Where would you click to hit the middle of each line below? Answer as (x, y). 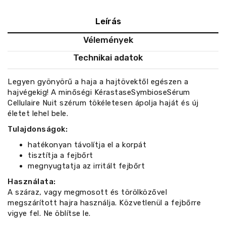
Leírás (108, 21)
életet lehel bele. (38, 114)
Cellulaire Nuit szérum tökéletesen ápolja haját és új (103, 103)
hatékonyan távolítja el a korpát (87, 145)
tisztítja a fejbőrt (61, 156)
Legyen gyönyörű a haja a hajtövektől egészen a (98, 82)
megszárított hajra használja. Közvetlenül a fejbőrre (104, 203)
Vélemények (108, 40)
